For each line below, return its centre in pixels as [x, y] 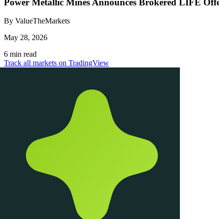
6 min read [20, 54]
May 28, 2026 [26, 38]
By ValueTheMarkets [37, 21]
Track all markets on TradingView [56, 63]
